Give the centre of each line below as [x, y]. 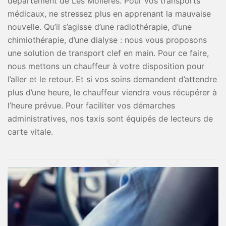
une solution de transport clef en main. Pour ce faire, [108, 53]
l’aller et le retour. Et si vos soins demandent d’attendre [112, 79]
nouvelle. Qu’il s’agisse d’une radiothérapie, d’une [100, 27]
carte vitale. [30, 132]
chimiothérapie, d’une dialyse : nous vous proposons [107, 40]
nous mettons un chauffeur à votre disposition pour [106, 66]
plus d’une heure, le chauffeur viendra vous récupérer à [112, 92]
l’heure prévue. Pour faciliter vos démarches [91, 105]
